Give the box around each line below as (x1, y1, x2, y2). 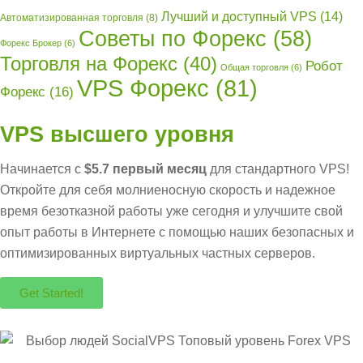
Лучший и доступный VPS (161, 9, 317, 24)
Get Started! (19, 286, 83, 301)
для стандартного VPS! (207, 162, 349, 177)
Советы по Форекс (79, 27, 267, 52)
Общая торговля (220, 62, 288, 73)
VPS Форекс (77, 75, 209, 102)
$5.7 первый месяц (84, 162, 207, 177)
